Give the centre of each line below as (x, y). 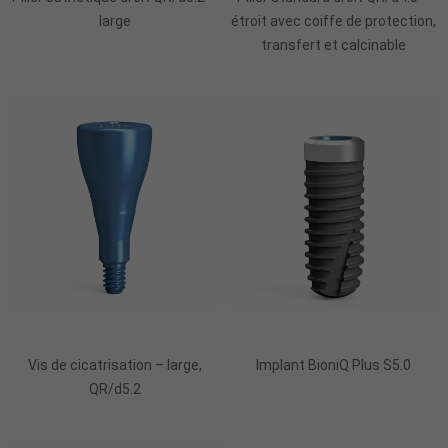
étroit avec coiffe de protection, (333, 20)
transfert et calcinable (333, 44)
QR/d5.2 (114, 388)
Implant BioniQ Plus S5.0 (333, 364)
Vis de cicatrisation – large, (114, 364)
